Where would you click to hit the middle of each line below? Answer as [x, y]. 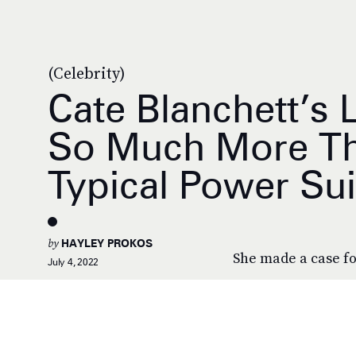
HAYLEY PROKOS [107, 243]
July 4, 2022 [74, 262]
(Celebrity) [87, 73]
